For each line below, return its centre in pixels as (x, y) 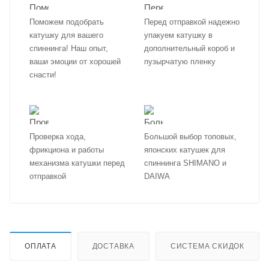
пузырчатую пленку (180, 62)
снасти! (43, 75)
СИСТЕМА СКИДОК (207, 246)
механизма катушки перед (77, 163)
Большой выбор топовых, (190, 137)
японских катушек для (185, 150)
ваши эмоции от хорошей (75, 62)
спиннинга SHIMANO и (185, 163)
